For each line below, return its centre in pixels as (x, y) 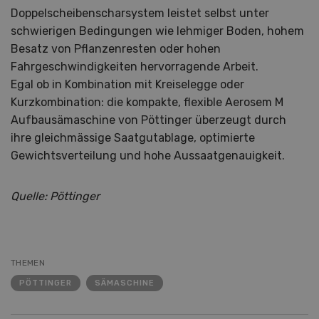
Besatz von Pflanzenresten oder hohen (116, 48)
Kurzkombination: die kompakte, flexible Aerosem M (147, 102)
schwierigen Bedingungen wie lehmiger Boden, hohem (157, 31)
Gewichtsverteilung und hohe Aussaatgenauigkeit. (148, 155)
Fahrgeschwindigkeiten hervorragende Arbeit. (136, 66)
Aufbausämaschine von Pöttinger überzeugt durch (148, 120)
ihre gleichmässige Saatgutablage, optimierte (133, 137)
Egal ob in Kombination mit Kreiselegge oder (127, 84)
